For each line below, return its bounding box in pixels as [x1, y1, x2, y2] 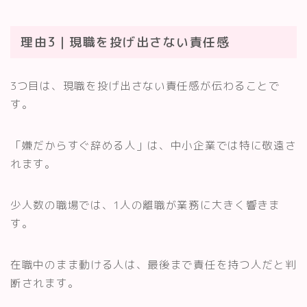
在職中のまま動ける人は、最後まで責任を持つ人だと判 [10, 257, 297, 273]
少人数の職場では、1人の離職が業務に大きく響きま [10, 197, 280, 213]
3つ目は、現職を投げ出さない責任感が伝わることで [10, 78, 280, 94]
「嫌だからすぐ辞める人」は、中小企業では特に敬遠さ [10, 138, 297, 153]
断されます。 [10, 275, 79, 291]
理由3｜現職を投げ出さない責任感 [21, 34, 230, 51]
